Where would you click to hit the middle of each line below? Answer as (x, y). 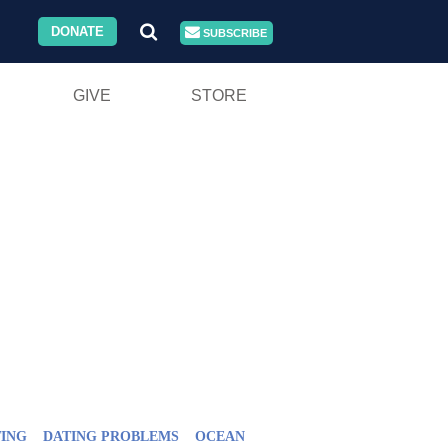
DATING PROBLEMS (111, 436)
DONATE (78, 31)
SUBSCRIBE (234, 33)
